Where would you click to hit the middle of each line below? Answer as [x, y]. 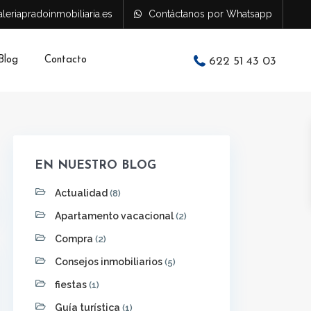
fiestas [71, 285]
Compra [74, 239]
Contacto [65, 60]
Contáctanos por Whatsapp [210, 14]
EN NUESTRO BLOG [95, 166]
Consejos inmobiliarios [109, 262]
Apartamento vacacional [114, 216]
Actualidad [81, 193]
